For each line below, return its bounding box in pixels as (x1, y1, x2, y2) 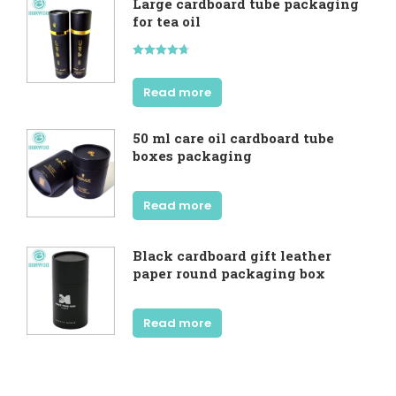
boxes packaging (133, 146, 252, 164)
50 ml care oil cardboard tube (133, 128, 334, 147)
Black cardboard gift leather (133, 246, 331, 264)
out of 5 (133, 72, 165, 83)
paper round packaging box (133, 263, 325, 282)
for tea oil (133, 11, 201, 30)
